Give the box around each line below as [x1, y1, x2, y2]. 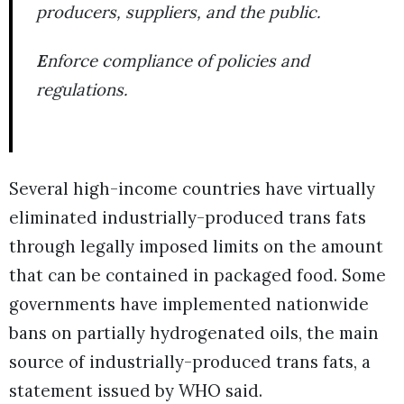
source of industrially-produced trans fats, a [9, 351, 371, 373]
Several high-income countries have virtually [9, 178, 375, 200]
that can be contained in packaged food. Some [9, 264, 386, 287]
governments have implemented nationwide [9, 293, 369, 316]
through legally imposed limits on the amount [9, 235, 383, 258]
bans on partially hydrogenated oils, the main [9, 322, 379, 344]
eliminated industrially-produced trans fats [9, 207, 366, 229]
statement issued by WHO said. [9, 380, 262, 402]
